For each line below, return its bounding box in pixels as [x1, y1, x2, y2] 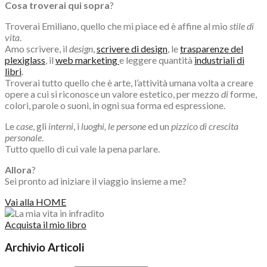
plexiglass [5, 54, 45, 66]
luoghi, [81, 120, 106, 132]
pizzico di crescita [171, 120, 238, 132]
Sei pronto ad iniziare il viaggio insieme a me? [5, 175, 187, 187]
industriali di [194, 54, 244, 66]
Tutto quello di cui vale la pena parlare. [5, 142, 160, 154]
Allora [5, 163, 32, 175]
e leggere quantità [119, 54, 194, 66]
